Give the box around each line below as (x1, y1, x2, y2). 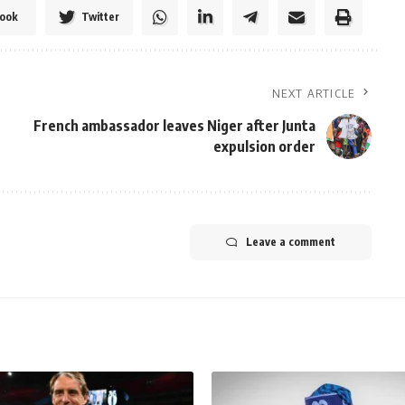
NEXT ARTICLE (272, 86, 355, 100)
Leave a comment (245, 235, 335, 249)
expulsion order (212, 137, 316, 155)
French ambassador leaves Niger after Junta (33, 117, 316, 135)
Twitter (80, 10, 119, 24)
